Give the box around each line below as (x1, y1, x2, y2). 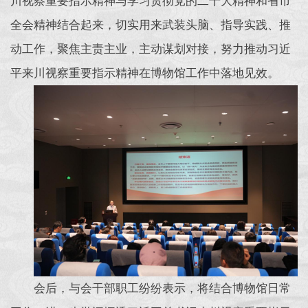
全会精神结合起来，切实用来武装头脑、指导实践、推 (10, 18, 291, 32)
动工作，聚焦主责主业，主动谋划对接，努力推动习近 (10, 42, 291, 56)
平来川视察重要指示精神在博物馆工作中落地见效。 (10, 66, 279, 80)
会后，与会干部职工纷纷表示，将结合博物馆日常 (34, 281, 291, 295)
